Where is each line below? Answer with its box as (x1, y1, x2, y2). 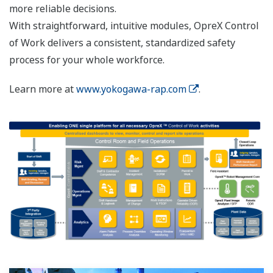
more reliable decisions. (9, 2, 116, 16)
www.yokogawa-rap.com (76, 82, 186, 96)
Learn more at (9, 82, 76, 96)
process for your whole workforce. (9, 53, 165, 67)
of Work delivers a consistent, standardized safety (9, 36, 235, 50)
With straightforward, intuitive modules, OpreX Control (9, 19, 259, 33)
